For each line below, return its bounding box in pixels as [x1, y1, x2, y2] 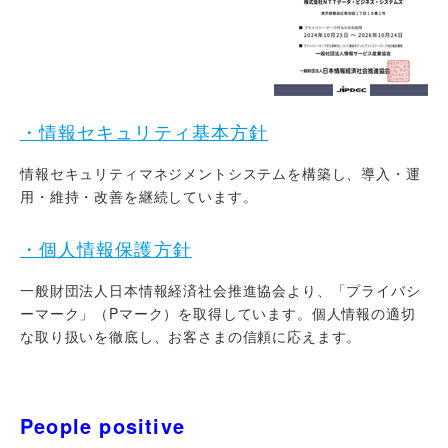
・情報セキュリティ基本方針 [20, 118, 269, 145]
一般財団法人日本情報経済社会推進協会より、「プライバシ [20, 280, 421, 301]
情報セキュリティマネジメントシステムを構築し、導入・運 [20, 163, 421, 184]
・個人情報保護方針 [20, 235, 192, 262]
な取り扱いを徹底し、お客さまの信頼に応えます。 [20, 326, 362, 347]
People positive [20, 411, 185, 441]
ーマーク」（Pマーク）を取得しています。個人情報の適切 [20, 303, 416, 324]
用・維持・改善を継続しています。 [20, 186, 258, 207]
